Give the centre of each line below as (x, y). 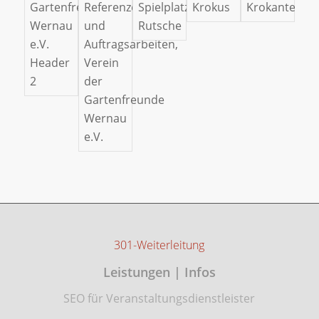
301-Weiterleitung (159, 245)
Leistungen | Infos (159, 272)
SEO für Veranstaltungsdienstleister (159, 298)
